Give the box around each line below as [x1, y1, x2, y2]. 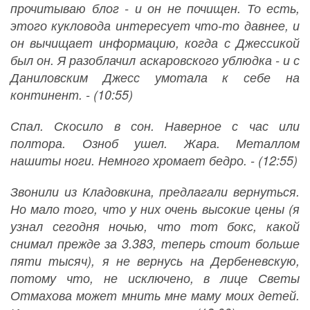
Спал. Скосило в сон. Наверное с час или [10, 117, 300, 135]
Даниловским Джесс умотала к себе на [10, 69, 300, 86]
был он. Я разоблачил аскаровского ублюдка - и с [10, 51, 300, 69]
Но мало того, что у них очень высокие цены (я [10, 200, 300, 218]
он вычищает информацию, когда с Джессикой [10, 34, 300, 52]
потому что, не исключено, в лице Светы [10, 269, 300, 287]
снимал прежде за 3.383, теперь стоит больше [10, 235, 300, 253]
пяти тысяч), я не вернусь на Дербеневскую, [10, 252, 300, 270]
